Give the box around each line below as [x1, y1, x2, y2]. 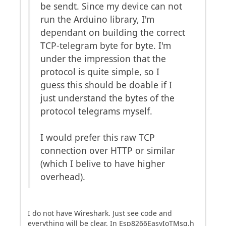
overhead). [40, 170, 85, 183]
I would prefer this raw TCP [40, 131, 155, 143]
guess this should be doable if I [40, 78, 172, 91]
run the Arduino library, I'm [40, 13, 154, 25]
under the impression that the [40, 52, 166, 65]
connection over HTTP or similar [40, 144, 175, 156]
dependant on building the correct [40, 26, 185, 38]
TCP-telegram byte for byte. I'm [40, 39, 171, 51]
